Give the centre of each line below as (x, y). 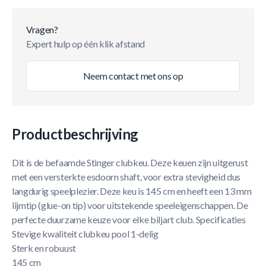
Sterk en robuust (44, 248)
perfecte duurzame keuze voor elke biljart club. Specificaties (129, 219)
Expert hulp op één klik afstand (86, 44)
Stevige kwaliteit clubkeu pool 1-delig (85, 234)
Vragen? (42, 29)
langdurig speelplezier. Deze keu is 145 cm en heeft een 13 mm (132, 191)
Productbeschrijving (75, 134)
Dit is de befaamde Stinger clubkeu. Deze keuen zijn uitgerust (130, 162)
